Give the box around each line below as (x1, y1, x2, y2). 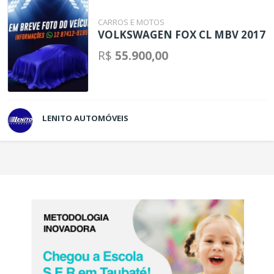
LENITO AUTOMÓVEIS (42, 112, 128, 124)
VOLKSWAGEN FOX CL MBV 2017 (98, 28, 266, 42)
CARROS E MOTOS (98, 16, 165, 28)
